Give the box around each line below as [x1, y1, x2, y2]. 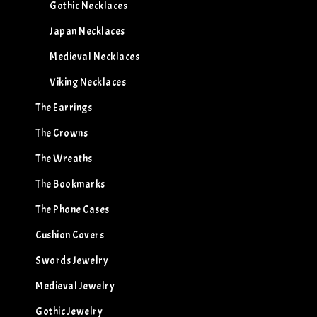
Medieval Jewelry [35, 279, 115, 292]
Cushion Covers [35, 229, 104, 241]
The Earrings [35, 101, 92, 114]
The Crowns [35, 127, 88, 139]
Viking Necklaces [50, 76, 126, 88]
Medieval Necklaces [50, 50, 139, 63]
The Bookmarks [35, 178, 105, 190]
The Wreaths [35, 152, 93, 165]
